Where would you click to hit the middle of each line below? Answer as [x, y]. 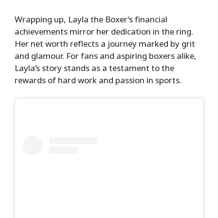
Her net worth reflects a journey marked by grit [105, 43]
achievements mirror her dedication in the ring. [104, 31]
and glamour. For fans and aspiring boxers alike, [106, 55]
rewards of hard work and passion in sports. [98, 80]
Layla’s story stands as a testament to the [94, 68]
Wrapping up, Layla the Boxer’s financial [91, 19]
